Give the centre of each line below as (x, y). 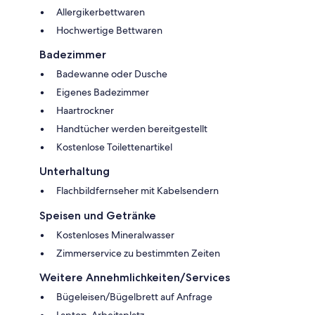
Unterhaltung (75, 171)
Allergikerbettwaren (101, 12)
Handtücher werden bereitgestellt (132, 128)
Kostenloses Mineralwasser (115, 234)
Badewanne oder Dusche (112, 73)
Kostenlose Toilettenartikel (114, 147)
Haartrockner (85, 110)
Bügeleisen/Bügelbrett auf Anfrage (134, 296)
